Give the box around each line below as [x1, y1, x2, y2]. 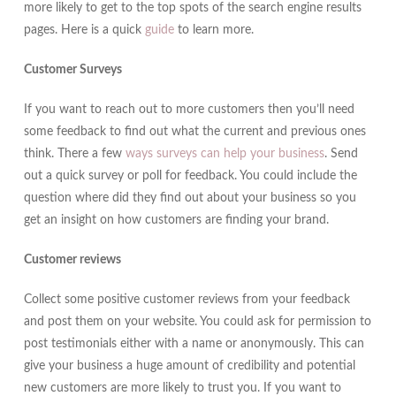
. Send [324, 148, 358, 161]
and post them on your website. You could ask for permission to [23, 316, 371, 329]
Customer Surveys [23, 64, 122, 77]
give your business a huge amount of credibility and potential [23, 360, 355, 373]
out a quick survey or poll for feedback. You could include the [23, 170, 357, 183]
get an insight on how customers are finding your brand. [23, 214, 329, 227]
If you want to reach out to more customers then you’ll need [23, 103, 354, 117]
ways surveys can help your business [125, 148, 324, 161]
